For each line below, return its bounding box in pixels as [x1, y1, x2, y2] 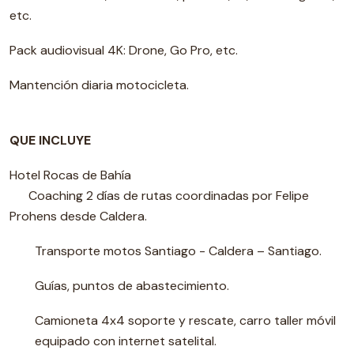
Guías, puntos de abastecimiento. [35, 277, 229, 294]
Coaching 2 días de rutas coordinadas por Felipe [9, 187, 309, 204]
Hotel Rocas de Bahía [9, 167, 131, 183]
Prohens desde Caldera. [9, 208, 147, 224]
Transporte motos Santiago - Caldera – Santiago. [35, 243, 322, 259]
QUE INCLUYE [9, 132, 91, 149]
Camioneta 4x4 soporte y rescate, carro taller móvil [35, 312, 336, 329]
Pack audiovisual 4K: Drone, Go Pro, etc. [9, 42, 238, 58]
